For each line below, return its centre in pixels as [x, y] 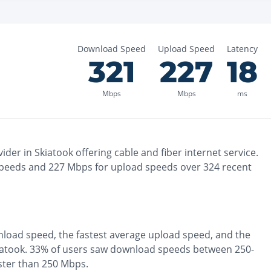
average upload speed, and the [180, 235]
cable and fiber [148, 152]
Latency [242, 49]
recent [236, 167]
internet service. [220, 152]
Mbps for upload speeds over [133, 167]
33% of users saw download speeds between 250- [142, 249]
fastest [92, 235]
